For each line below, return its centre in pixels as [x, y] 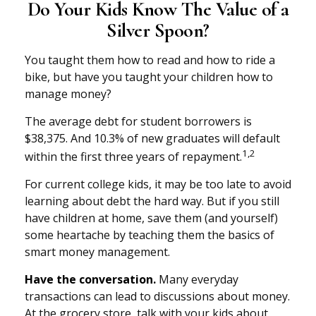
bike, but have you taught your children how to [149, 77]
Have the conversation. [90, 280]
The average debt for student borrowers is [138, 121]
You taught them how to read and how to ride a [150, 60]
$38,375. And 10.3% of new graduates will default [152, 138]
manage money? [68, 94]
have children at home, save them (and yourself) [151, 218]
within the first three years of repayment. [133, 157]
